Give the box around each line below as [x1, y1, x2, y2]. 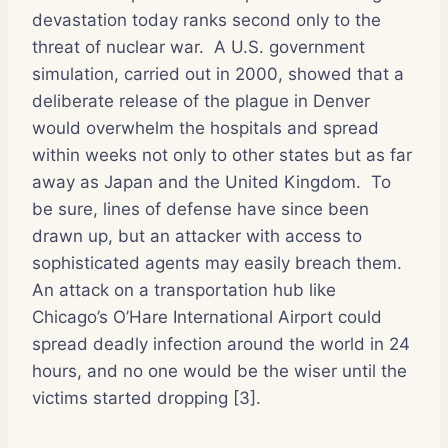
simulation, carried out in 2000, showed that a [32, 63, 404, 84]
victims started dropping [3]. [32, 387, 261, 408]
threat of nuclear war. [32, 36, 204, 57]
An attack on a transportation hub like [32, 279, 336, 300]
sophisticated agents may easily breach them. [32, 252, 402, 273]
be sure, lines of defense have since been [32, 198, 369, 219]
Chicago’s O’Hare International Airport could [32, 306, 382, 327]
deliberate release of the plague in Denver [32, 90, 370, 111]
